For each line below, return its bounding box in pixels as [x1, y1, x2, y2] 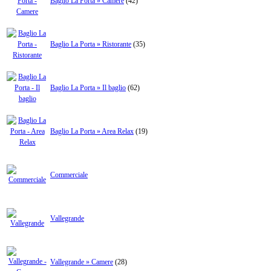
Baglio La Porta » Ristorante [50, 40, 131, 49]
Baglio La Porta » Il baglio [50, 83, 126, 93]
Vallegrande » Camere [50, 258, 113, 267]
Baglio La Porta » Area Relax [50, 127, 134, 136]
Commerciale [50, 171, 88, 180]
